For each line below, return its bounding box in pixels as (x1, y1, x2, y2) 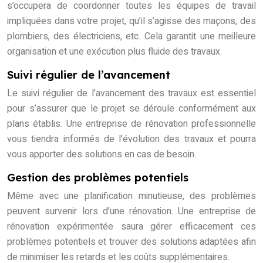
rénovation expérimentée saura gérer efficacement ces (7, 220, 256, 234)
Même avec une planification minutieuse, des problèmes (7, 189, 256, 204)
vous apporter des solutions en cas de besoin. (7, 147, 196, 162)
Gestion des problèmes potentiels (7, 171, 188, 185)
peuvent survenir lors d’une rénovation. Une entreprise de (7, 204, 256, 219)
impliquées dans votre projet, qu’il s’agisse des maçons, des (7, 14, 256, 29)
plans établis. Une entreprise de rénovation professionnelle (7, 117, 256, 131)
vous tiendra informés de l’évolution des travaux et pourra (7, 132, 256, 147)
